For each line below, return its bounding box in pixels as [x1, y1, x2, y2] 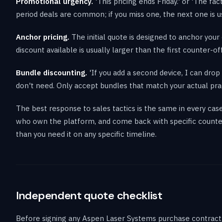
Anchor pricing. [16, 32, 69, 42]
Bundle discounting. [16, 67, 87, 77]
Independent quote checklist [16, 188, 163, 203]
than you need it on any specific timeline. [16, 129, 157, 139]
